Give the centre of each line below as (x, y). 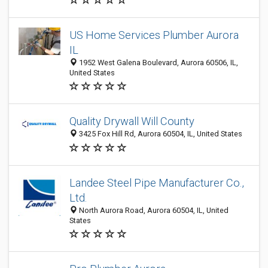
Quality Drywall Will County (132, 121)
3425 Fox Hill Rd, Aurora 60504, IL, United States (160, 134)
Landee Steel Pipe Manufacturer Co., (157, 183)
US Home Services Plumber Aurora (154, 35)
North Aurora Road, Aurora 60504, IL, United (153, 210)
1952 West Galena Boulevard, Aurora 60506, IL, (158, 63)
